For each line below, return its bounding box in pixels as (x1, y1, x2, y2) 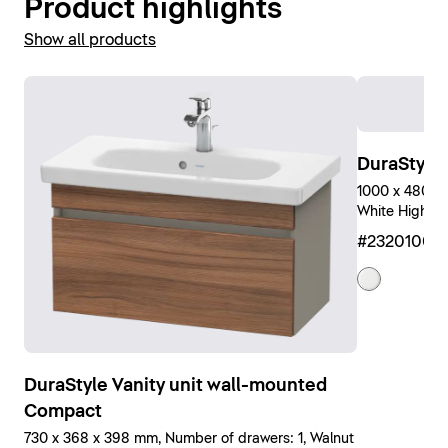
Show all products (24, 31, 156, 48)
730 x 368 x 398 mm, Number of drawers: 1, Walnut (24, 431, 354, 446)
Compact (24, 402, 102, 421)
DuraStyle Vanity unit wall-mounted (24, 376, 327, 395)
